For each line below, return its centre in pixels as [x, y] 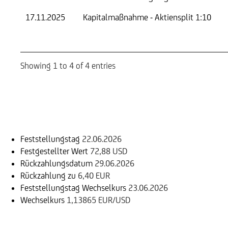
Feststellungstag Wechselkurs [73, 188]
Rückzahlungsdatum [56, 163]
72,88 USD [109, 151]
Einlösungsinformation [92, 109]
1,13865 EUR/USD [98, 200]
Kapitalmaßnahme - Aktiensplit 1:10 [147, 17]
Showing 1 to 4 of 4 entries [68, 65]
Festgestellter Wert [54, 151]
